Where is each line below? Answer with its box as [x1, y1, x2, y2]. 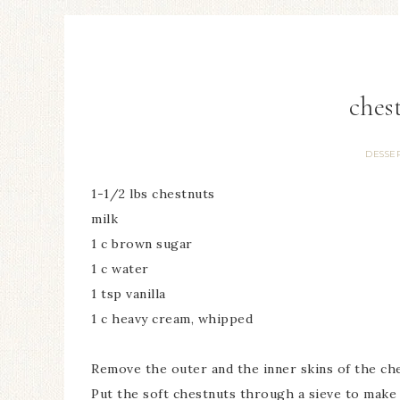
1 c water [91, 261, 149, 277]
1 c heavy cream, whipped [91, 311, 253, 327]
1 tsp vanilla [91, 286, 166, 302]
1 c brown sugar [91, 236, 193, 252]
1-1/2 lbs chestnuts [91, 186, 215, 202]
